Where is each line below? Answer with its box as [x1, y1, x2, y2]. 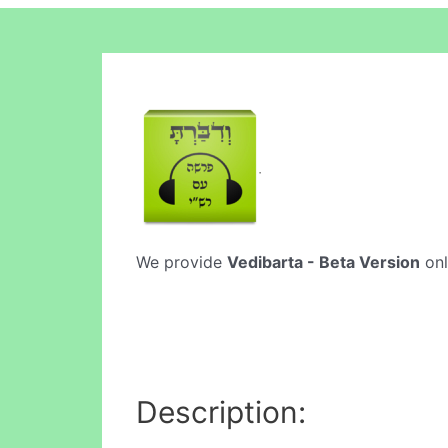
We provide [136, 252, 227, 272]
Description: [136, 393, 306, 430]
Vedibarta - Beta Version [227, 252, 420, 272]
